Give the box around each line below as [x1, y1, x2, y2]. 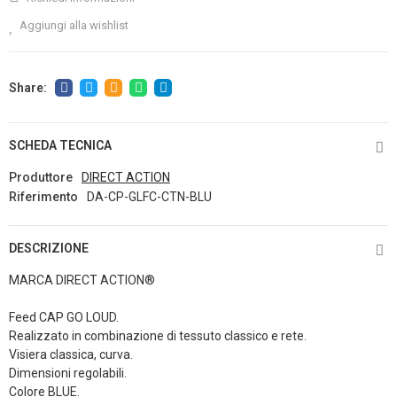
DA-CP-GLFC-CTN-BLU [87, 190, 212, 204]
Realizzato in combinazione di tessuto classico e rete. [9, 329, 307, 343]
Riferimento [9, 190, 78, 204]
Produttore [9, 170, 73, 184]
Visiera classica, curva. [9, 347, 133, 362]
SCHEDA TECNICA [9, 138, 112, 152]
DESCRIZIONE [9, 241, 89, 255]
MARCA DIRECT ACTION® [9, 273, 155, 287]
